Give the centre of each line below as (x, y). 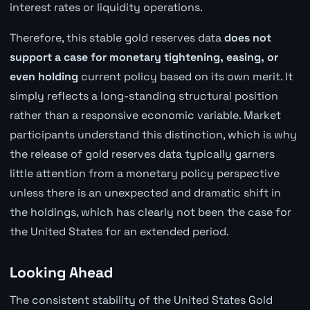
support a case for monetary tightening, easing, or (144, 57)
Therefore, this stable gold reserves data (117, 38)
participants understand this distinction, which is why (153, 135)
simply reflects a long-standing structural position (144, 96)
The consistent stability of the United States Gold (141, 300)
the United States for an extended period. (119, 231)
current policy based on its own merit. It (185, 76)
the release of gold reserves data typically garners (142, 154)
